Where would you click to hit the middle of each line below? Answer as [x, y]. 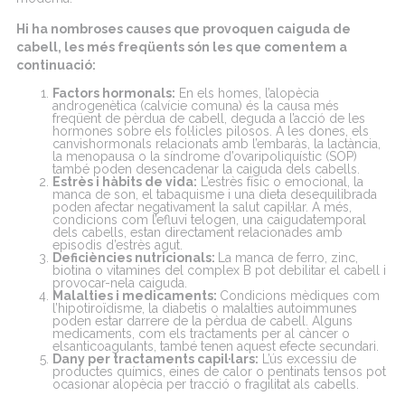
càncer [318, 333]
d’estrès [128, 245]
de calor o [234, 371]
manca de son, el [104, 194]
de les [345, 118]
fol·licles [199, 131]
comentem [300, 47]
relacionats [187, 143]
